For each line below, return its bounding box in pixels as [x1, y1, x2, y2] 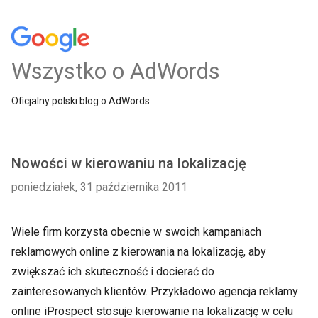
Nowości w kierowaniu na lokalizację [11, 155, 246, 172]
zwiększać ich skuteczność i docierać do [11, 265, 214, 278]
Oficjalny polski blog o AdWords [11, 95, 150, 106]
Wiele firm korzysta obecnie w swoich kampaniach [11, 225, 261, 238]
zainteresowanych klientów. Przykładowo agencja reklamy [11, 285, 298, 298]
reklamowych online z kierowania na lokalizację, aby [11, 245, 266, 258]
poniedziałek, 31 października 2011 [11, 180, 187, 194]
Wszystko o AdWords [11, 57, 220, 84]
